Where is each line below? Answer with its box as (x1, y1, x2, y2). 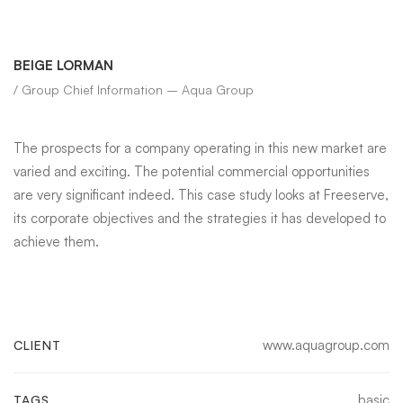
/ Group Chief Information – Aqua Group (13, 82, 254, 97)
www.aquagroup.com (263, 336, 390, 354)
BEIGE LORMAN (13, 57, 113, 74)
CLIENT (13, 337, 61, 353)
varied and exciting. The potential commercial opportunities (13, 163, 370, 180)
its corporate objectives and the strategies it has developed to (13, 210, 386, 227)
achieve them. (13, 233, 99, 250)
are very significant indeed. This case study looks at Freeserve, (13, 186, 389, 203)
